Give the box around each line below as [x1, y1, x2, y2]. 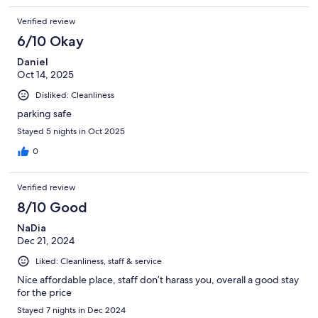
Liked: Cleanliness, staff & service [35, 255, 162, 267]
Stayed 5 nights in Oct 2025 [17, 125, 125, 137]
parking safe [17, 106, 72, 120]
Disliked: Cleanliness [35, 89, 114, 101]
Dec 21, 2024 [17, 234, 75, 247]
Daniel [17, 55, 48, 68]
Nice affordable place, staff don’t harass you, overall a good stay [17, 273, 299, 286]
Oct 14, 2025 [17, 67, 74, 81]
